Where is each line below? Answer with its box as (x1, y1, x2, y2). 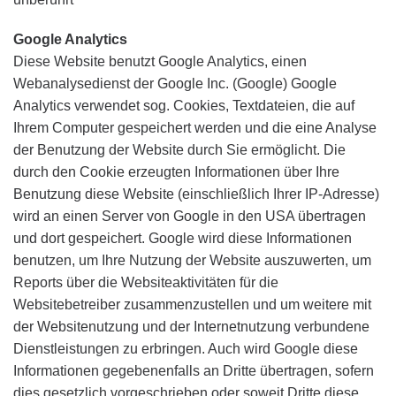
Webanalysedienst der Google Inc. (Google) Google (13, 76, 337, 92)
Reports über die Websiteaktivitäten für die (13, 275, 278, 291)
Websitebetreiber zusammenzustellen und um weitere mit (13, 297, 371, 313)
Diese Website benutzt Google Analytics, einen (13, 54, 307, 70)
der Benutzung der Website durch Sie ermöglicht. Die (13, 142, 346, 158)
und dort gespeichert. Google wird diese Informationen (13, 231, 352, 247)
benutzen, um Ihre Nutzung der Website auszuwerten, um (13, 253, 371, 269)
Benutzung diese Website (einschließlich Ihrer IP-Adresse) (13, 187, 379, 202)
